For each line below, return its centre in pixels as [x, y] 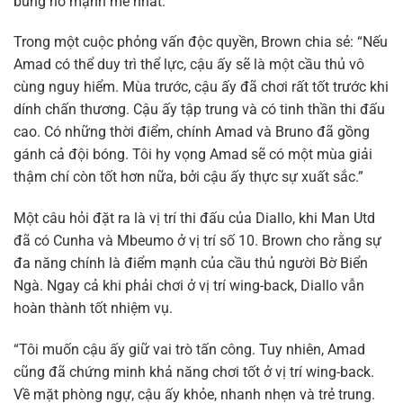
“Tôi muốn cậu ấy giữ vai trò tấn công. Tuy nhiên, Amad [189, 350]
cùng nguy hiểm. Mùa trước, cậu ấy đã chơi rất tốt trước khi [201, 87]
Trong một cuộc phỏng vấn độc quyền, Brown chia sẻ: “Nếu [201, 42]
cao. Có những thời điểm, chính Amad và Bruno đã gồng [192, 132]
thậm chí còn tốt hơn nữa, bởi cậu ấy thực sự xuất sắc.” [188, 177]
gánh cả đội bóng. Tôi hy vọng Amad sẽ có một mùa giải [193, 155]
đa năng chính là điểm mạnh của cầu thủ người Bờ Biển [191, 264]
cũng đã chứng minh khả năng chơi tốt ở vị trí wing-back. [194, 372]
